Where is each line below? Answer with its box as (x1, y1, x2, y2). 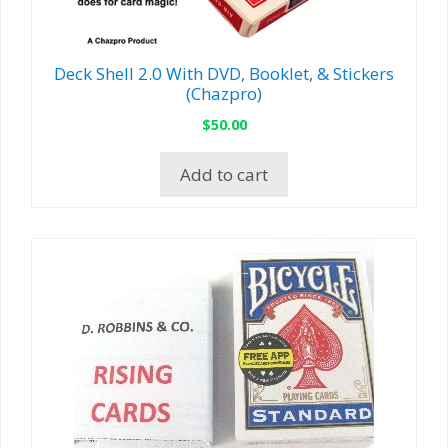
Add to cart (180, 163, 268, 187)
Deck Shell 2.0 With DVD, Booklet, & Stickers (54, 62, 394, 86)
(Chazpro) (186, 82, 262, 106)
